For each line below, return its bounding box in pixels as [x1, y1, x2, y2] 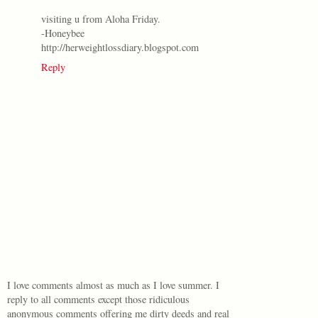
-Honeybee [41, 26, 84, 40]
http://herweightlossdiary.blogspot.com [41, 40, 199, 54]
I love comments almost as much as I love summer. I [7, 278, 219, 292]
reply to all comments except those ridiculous [7, 292, 190, 307]
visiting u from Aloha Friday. [41, 11, 160, 26]
